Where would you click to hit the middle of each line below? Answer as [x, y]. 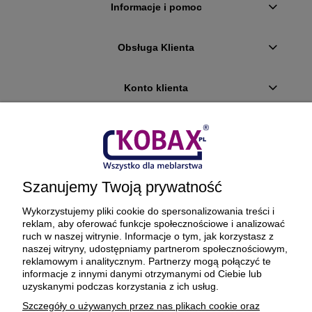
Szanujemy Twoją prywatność [122, 187]
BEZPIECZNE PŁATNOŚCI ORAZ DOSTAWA [156, 261]
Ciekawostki [156, 168]
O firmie [156, 209]
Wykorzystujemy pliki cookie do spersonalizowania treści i [148, 211]
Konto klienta [156, 87]
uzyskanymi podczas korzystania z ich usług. [120, 286]
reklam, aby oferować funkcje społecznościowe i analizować [154, 224]
